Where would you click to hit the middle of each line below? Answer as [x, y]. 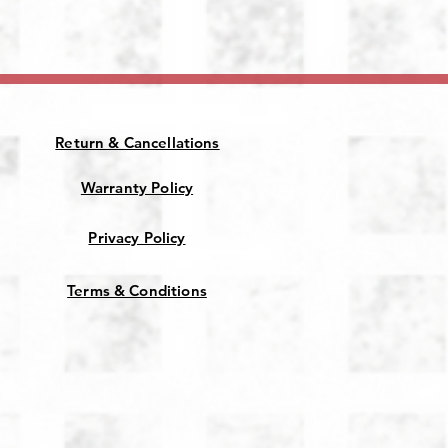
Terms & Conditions [137, 291]
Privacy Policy [137, 238]
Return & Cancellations [137, 143]
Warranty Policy [137, 188]
